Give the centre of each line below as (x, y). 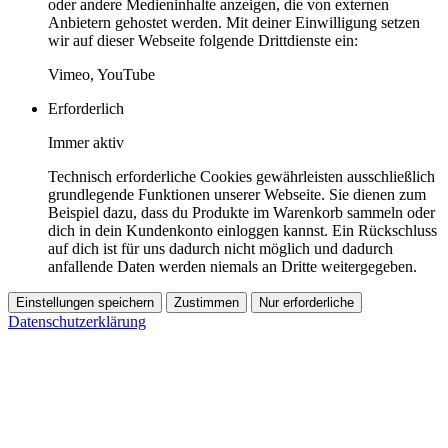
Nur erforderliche (306, 302)
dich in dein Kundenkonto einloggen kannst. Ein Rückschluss (242, 230)
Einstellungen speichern (85, 302)
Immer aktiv (86, 142)
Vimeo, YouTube (101, 74)
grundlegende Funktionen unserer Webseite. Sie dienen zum (237, 194)
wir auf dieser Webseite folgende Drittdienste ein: (203, 40)
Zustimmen (206, 302)
